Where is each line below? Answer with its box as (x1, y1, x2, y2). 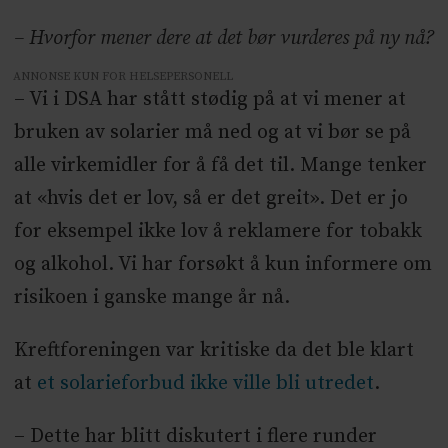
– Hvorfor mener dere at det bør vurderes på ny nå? (13, 26, 434, 52)
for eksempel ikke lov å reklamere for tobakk (13, 219, 422, 245)
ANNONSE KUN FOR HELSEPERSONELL (13, 69, 234, 85)
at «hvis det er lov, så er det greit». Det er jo (13, 186, 408, 212)
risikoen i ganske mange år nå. (13, 285, 290, 311)
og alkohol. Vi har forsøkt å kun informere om (13, 252, 432, 278)
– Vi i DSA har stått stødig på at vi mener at (13, 87, 406, 113)
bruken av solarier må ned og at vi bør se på (13, 120, 411, 146)
